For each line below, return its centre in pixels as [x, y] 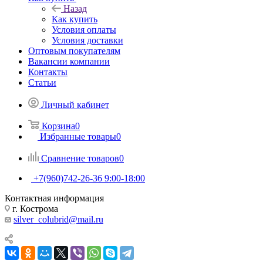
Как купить [75, 19]
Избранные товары [78, 136]
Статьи [42, 82]
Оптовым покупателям [74, 50]
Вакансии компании [69, 61]
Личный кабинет [75, 104]
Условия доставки [87, 40]
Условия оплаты [84, 29]
